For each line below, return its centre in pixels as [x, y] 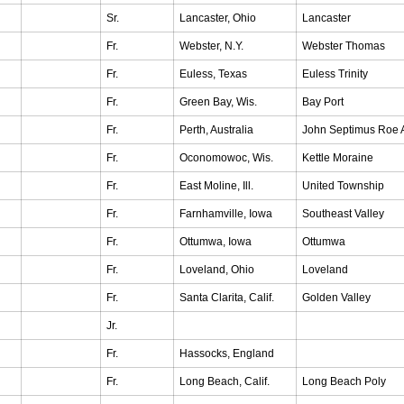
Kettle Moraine [338, 158]
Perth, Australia [216, 130]
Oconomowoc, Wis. [226, 158]
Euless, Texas [213, 74]
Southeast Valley [343, 214]
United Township [343, 186]
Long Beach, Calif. [225, 381]
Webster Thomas [344, 46]
